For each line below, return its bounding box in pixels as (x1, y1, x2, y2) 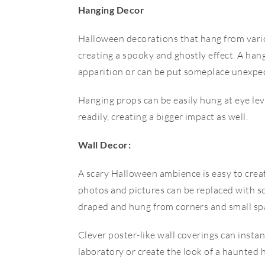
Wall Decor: (78, 139, 131, 150)
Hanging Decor (78, 4, 145, 15)
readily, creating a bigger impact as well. (78, 111, 248, 122)
